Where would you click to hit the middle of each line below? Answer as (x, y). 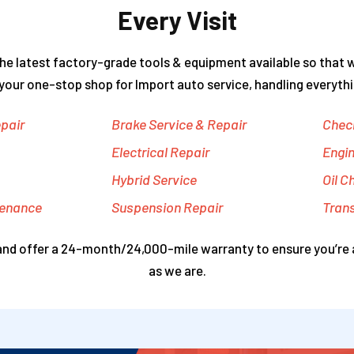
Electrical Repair (161, 151)
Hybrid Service (154, 179)
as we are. (177, 270)
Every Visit (177, 19)
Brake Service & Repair (179, 124)
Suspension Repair (168, 207)
